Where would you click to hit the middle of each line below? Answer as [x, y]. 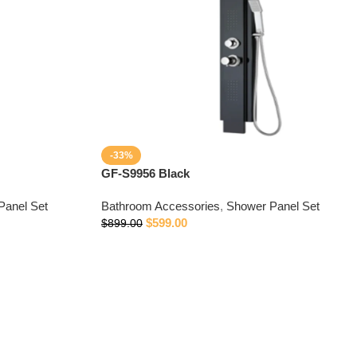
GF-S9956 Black [145, 173]
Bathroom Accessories [161, 206]
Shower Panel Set [273, 206]
